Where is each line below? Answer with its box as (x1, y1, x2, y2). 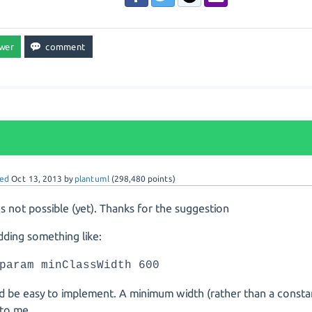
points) (146, 174, 176, 183)
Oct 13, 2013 (11, 174, 63, 183)
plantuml (75, 174, 110, 183)
